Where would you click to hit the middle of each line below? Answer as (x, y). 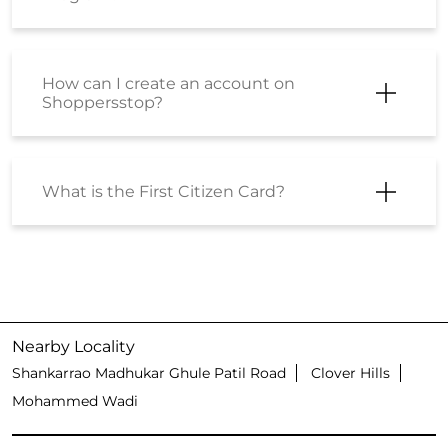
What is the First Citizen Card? (163, 191)
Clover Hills (350, 373)
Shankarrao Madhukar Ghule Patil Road (149, 373)
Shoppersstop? (102, 102)
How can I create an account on (168, 83)
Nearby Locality (73, 346)
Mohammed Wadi (75, 401)
